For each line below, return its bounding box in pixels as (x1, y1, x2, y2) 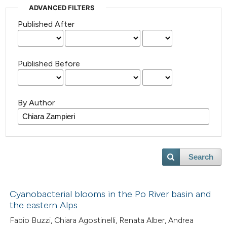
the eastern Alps (10, 200, 78, 211)
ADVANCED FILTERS (29, 4, 95, 12)
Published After (18, 19, 75, 29)
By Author (18, 97, 55, 107)
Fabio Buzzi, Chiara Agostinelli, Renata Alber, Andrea (10, 215, 194, 225)
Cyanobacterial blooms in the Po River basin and (10, 188, 211, 200)
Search (188, 153, 213, 161)
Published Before (18, 58, 81, 68)
